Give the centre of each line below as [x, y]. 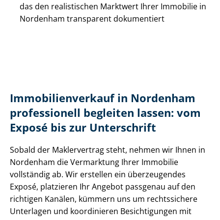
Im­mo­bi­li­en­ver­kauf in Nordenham [103, 98]
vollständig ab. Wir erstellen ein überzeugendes [98, 175]
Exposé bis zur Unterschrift [83, 128]
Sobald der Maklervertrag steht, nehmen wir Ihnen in [108, 150]
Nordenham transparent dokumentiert [92, 19]
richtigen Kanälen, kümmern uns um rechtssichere [104, 199]
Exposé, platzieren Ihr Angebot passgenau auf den [103, 187]
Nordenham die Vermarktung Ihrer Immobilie [94, 162]
